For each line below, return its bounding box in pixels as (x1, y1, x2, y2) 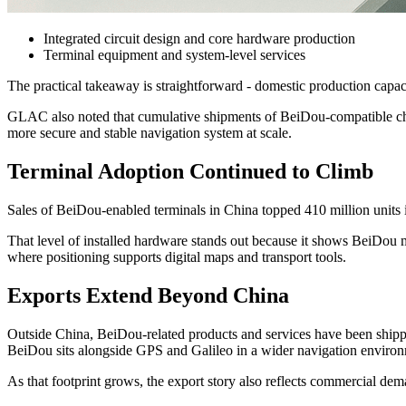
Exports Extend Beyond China (7, 283, 289, 307)
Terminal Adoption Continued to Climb (7, 159, 373, 184)
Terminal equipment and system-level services (43, 47, 305, 63)
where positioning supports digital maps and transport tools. (7, 249, 346, 266)
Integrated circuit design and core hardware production (43, 31, 355, 47)
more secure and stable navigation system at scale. (7, 125, 292, 141)
